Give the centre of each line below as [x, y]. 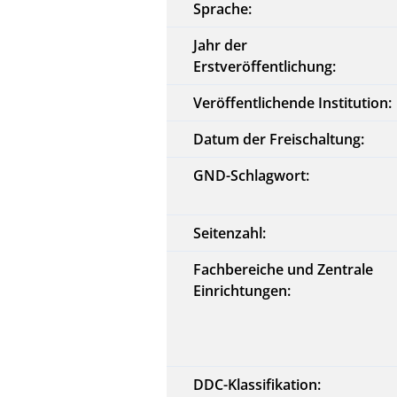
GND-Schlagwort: [252, 175]
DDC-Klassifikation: [257, 384]
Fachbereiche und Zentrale [284, 269]
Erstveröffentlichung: [265, 66]
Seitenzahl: [230, 233]
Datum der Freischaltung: [279, 139]
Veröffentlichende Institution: [293, 102]
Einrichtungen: [242, 290]
